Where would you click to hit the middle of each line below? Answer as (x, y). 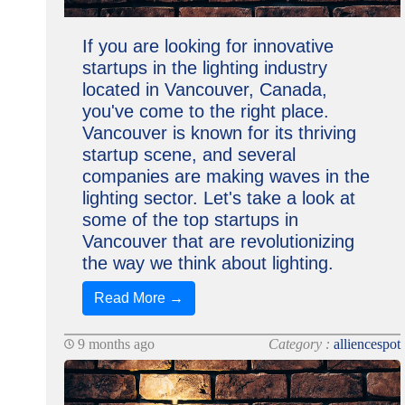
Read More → (138, 298)
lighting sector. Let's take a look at (218, 198)
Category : (301, 344)
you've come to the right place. (205, 111)
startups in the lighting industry (204, 68)
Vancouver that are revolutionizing (218, 241)
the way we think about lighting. (207, 263)
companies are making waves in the (226, 176)
